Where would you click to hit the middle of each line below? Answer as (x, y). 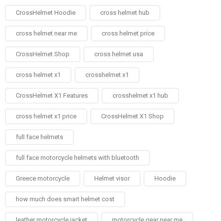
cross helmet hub (125, 13)
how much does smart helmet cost (65, 199)
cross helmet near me (46, 33)
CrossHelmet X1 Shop (132, 116)
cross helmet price (128, 33)
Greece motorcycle (43, 178)
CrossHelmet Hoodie (46, 13)
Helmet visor (112, 178)
